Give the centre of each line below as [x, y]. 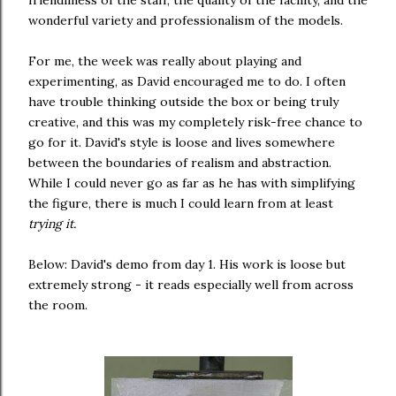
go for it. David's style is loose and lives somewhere [182, 142]
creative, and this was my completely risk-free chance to [195, 122]
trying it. [54, 224]
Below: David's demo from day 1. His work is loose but [187, 264]
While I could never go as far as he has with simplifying [192, 183]
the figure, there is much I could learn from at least [181, 203]
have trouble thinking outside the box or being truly [183, 102]
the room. [58, 305]
